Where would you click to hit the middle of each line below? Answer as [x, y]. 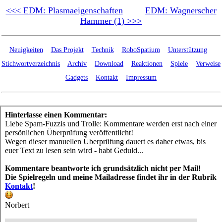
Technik [103, 50]
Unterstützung [187, 50]
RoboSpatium [141, 50]
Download [109, 64]
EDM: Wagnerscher [181, 11]
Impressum [141, 78]
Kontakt [107, 78]
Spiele [179, 64]
